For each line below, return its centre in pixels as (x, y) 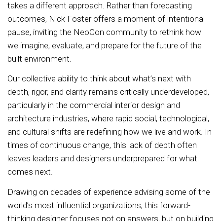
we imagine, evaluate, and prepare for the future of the (105, 45)
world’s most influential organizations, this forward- (99, 205)
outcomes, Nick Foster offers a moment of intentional (106, 18)
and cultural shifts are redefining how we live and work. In (110, 132)
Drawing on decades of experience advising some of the (109, 192)
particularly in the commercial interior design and (94, 105)
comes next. (32, 172)
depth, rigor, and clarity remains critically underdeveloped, (108, 92)
